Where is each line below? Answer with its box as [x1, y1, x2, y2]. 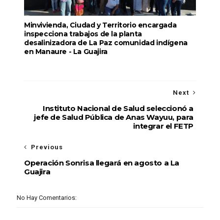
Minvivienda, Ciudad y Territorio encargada [24, 20, 177, 29]
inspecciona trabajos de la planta [24, 29, 142, 38]
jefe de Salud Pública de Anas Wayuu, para [34, 112, 194, 122]
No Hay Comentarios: [16, 193, 77, 201]
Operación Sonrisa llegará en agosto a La [24, 158, 179, 167]
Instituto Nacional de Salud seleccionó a [43, 103, 194, 113]
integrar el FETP [133, 121, 194, 131]
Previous [30, 143, 63, 151]
